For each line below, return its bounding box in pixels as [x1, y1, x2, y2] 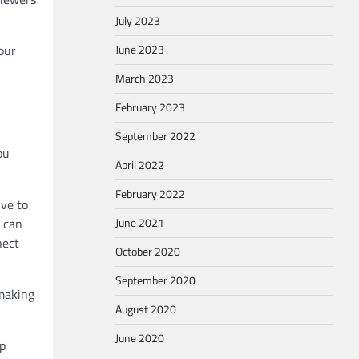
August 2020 [115, 301, 176, 318]
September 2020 [115, 272, 196, 289]
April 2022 [115, 156, 164, 174]
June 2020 [115, 329, 164, 347]
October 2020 [115, 243, 180, 260]
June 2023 [115, 41, 164, 58]
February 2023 [115, 99, 185, 116]
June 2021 [115, 214, 164, 232]
